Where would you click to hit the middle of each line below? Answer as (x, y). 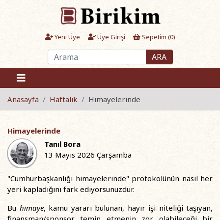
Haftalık (64, 99)
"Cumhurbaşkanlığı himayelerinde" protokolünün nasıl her (110, 178)
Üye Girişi (110, 37)
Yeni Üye (66, 37)
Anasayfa (23, 99)
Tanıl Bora (62, 144)
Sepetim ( (155, 37)
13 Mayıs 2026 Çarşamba (88, 155)
